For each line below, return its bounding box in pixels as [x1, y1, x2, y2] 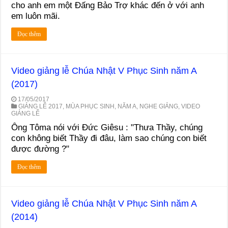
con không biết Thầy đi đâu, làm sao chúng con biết [11, 133, 207, 143]
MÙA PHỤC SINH [66, 102, 115, 110]
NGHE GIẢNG [139, 102, 179, 110]
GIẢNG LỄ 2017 [18, 102, 63, 110]
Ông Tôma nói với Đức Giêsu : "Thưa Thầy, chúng [11, 122, 203, 132]
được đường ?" [11, 144, 70, 154]
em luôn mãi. [11, 11, 63, 21]
